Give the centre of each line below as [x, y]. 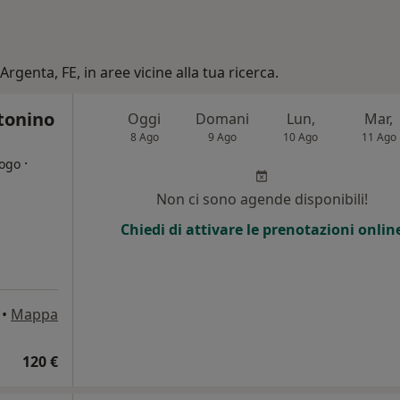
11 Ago [379, 137]
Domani [223, 119]
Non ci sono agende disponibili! [262, 199]
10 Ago [301, 137]
